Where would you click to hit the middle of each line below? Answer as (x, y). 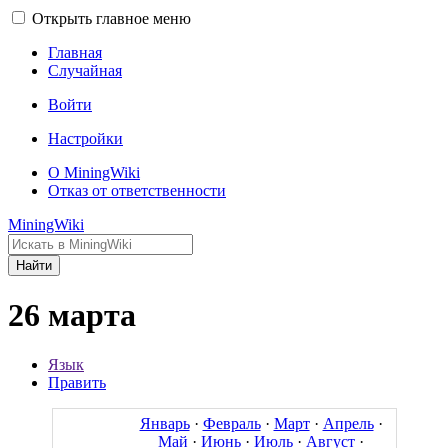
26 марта (72, 315)
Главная (75, 52)
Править (77, 382)
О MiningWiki (94, 172)
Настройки (85, 138)
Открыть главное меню (111, 18)
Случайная (85, 70)
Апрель (348, 423)
